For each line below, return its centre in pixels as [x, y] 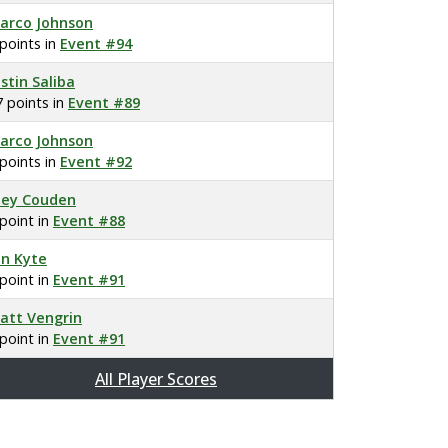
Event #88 [89, 220]
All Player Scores [156, 379]
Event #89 [104, 102]
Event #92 [96, 161]
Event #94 [96, 43]
